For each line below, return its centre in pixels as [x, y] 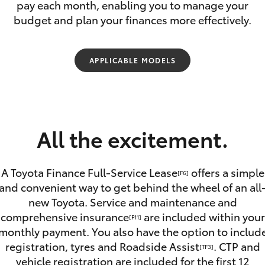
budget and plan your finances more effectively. [132, 20]
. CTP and [237, 246]
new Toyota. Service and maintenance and [132, 202]
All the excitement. [132, 138]
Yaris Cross [215, 89]
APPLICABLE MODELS [132, 60]
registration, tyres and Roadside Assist [102, 246]
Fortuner [31, 89]
